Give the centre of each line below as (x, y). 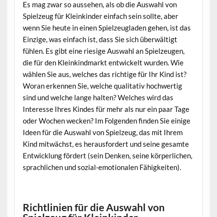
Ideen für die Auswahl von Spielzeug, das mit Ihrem (102, 132)
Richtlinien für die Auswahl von (93, 208)
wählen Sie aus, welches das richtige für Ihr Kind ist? (104, 74)
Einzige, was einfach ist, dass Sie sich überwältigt (100, 39)
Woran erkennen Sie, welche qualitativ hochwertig (102, 86)
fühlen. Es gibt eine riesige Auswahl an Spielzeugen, (103, 51)
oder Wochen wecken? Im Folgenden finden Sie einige (106, 121)
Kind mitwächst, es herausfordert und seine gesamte (106, 144)
